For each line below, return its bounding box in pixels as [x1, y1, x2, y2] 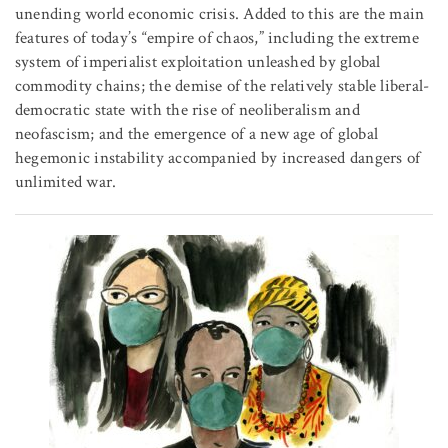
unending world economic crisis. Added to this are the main [15, 3, 425, 26]
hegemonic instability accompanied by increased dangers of [15, 147, 421, 170]
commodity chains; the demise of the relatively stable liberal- [15, 75, 430, 98]
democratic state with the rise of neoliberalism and [15, 99, 360, 122]
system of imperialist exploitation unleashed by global [15, 51, 381, 74]
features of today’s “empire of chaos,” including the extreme [15, 27, 419, 50]
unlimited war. [15, 171, 117, 194]
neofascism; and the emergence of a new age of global [15, 123, 378, 146]
